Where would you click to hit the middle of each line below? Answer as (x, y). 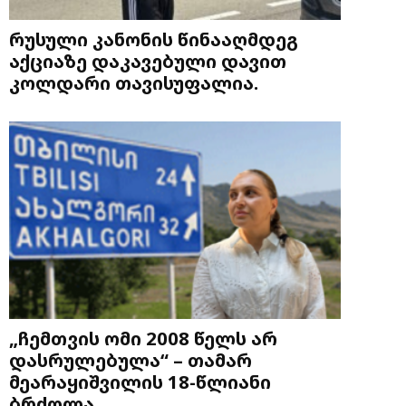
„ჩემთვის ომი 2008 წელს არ (143, 338)
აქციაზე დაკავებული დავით (148, 60)
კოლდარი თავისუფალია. (134, 82)
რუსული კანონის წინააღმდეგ (154, 39)
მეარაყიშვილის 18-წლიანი (140, 381)
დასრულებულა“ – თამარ (130, 359)
